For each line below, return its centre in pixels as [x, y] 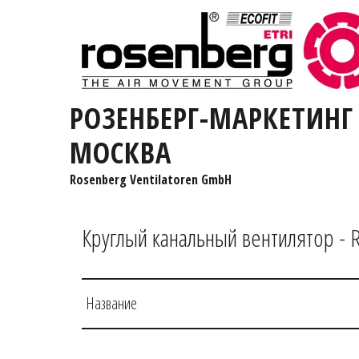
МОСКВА [121, 153]
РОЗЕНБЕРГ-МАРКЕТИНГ [212, 118]
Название [113, 303]
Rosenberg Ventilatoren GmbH [150, 179]
